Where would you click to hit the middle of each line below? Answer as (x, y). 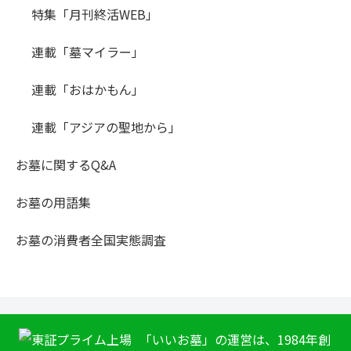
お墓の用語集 (53, 203)
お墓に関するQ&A (66, 165)
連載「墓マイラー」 (88, 52)
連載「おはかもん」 (88, 90)
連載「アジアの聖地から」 (106, 127)
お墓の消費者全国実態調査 (91, 240)
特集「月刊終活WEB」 (95, 14)
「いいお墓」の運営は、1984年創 (235, 340)
